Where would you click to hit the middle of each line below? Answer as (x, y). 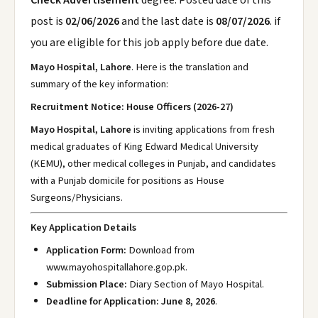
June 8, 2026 (188, 301)
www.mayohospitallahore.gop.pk (116, 267)
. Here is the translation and (190, 67)
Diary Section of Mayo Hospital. (196, 284)
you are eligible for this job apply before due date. (149, 43)
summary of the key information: (99, 84)
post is (48, 21)
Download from (160, 250)
